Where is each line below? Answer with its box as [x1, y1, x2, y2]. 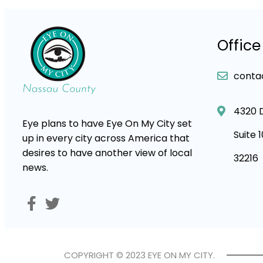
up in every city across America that [22, 131, 190, 146]
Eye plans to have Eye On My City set [22, 117, 192, 131]
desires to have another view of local [22, 146, 192, 160]
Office [217, 35, 261, 56]
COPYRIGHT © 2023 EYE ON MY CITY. [63, 249, 215, 262]
